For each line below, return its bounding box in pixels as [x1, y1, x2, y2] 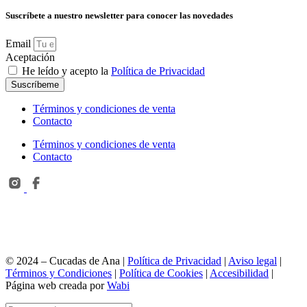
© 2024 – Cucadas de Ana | [5, 254, 127, 267]
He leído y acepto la [22, 64, 111, 77]
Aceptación [5, 51, 55, 63]
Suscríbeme [11, 79, 59, 90]
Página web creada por [5, 279, 107, 291]
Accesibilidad [210, 267, 269, 279]
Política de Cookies [119, 267, 203, 279]
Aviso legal [228, 254, 277, 267]
